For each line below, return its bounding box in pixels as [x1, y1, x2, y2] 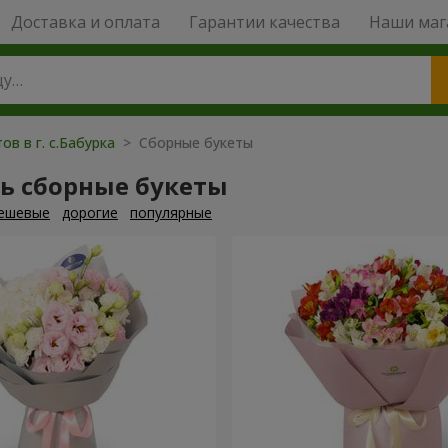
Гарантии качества [188, 11, 340, 33]
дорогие [62, 203, 118, 222]
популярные [130, 203, 212, 222]
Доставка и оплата [10, 11, 160, 33]
